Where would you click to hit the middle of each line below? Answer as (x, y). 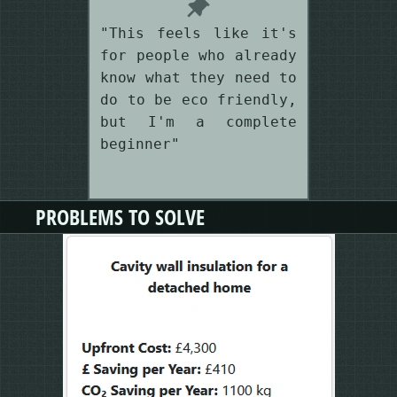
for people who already (198, 55)
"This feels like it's (198, 33)
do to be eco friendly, (198, 99)
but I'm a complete (198, 121)
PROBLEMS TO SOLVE (120, 217)
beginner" (140, 144)
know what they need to (198, 77)
